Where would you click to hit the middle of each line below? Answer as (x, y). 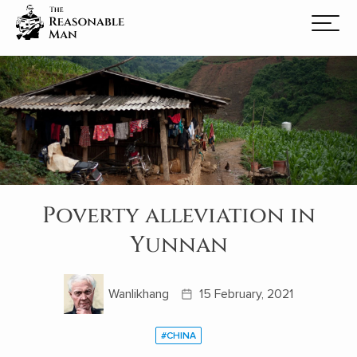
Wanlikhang (139, 294)
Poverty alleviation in (178, 215)
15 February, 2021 (246, 294)
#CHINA (178, 335)
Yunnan (178, 245)
